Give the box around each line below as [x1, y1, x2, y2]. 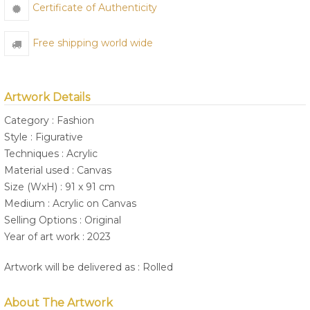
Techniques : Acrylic [4, 147, 98, 161]
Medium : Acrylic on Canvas [4, 197, 136, 210]
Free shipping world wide [33, 37, 153, 50]
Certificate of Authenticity [33, 1, 157, 15]
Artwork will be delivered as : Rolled [4, 261, 173, 274]
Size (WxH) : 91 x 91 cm [4, 181, 115, 194]
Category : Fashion [4, 114, 94, 127]
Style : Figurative [4, 131, 83, 144]
